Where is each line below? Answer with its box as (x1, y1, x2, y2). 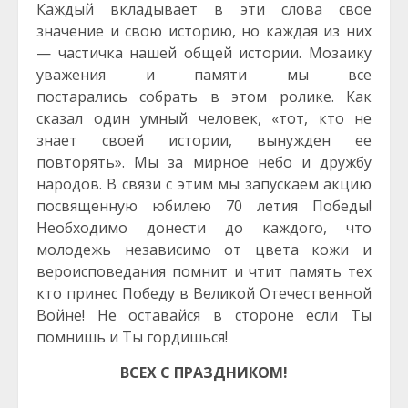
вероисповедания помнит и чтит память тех (36, 261, 372, 281)
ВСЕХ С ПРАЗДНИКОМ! (120, 362, 288, 382)
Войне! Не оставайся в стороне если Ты (36, 305, 372, 325)
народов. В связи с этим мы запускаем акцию (36, 174, 372, 194)
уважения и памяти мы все (36, 65, 372, 85)
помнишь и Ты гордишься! (36, 327, 228, 347)
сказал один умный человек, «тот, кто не (36, 108, 372, 128)
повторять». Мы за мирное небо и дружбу (36, 152, 372, 172)
